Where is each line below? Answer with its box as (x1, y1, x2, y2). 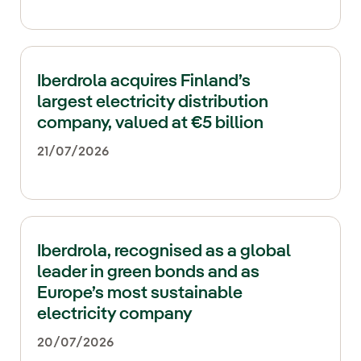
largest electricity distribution (37, 93, 268, 111)
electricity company (37, 305, 192, 323)
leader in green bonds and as (37, 263, 259, 281)
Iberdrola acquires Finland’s (37, 72, 251, 90)
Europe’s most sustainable (37, 284, 243, 302)
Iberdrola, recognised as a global (37, 242, 291, 260)
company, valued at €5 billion (37, 114, 263, 132)
